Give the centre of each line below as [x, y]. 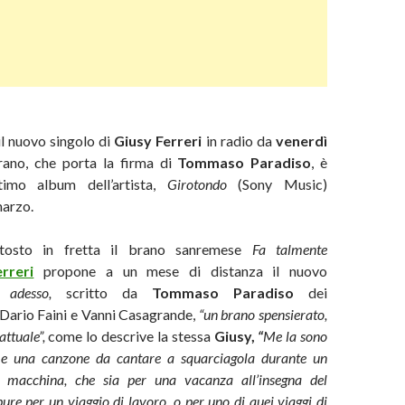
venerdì [302, 141]
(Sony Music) [283, 184]
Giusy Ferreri [160, 141]
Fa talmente [289, 249]
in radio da [241, 141]
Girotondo [202, 184]
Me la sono [296, 336]
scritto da [109, 292]
